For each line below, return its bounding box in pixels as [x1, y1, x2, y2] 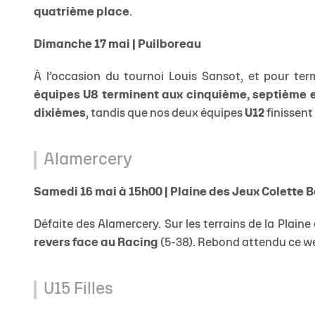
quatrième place [34, 7, 129, 18]
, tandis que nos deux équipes [86, 108, 245, 120]
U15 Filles [44, 282, 113, 298]
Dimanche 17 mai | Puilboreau [34, 39, 201, 51]
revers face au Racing [34, 238, 158, 249]
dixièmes [34, 108, 86, 120]
